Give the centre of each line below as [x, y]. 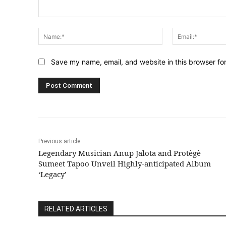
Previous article [59, 142]
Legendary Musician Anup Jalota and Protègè [120, 153]
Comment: [55, 22]
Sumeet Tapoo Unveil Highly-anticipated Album [125, 164]
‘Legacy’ [53, 174]
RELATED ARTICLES [76, 209]
